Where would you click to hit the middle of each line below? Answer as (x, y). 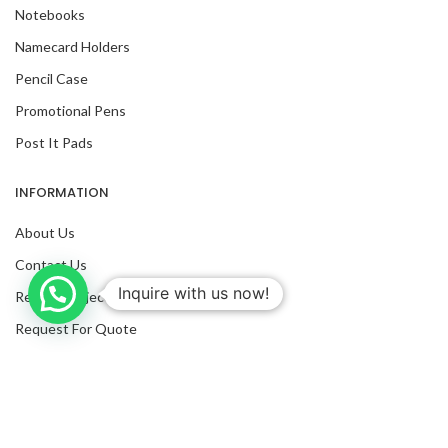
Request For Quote (76, 328)
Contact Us (51, 264)
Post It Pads (54, 142)
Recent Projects (66, 296)
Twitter (39, 424)
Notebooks (50, 14)
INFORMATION (62, 192)
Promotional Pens (70, 110)
